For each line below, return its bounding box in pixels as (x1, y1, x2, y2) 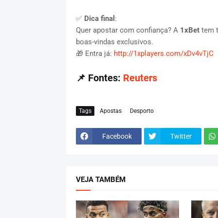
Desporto (129, 107, 154, 114)
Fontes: (88, 72, 123, 84)
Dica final (84, 14, 115, 23)
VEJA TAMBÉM (75, 175, 126, 184)
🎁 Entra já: (75, 49, 114, 58)
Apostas (99, 107, 122, 114)
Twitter (170, 132, 192, 140)
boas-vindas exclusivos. (75, 37, 153, 47)
